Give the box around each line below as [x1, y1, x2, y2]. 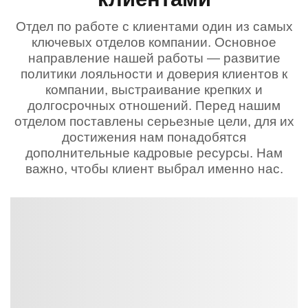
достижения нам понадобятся [62, 130, 246, 144]
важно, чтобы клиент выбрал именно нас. [25, 162, 283, 176]
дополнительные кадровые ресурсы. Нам [25, 146, 283, 160]
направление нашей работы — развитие [27, 51, 280, 65]
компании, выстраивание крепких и [45, 82, 263, 97]
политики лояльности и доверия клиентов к [21, 67, 287, 81]
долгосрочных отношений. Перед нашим [27, 98, 280, 113]
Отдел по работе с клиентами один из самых [15, 19, 293, 34]
